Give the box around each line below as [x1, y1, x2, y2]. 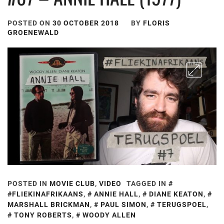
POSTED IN [7, 179, 49, 188]
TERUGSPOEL [157, 200, 206, 209]
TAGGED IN [126, 179, 168, 188]
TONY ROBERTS [14, 211, 72, 219]
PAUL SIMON [100, 200, 146, 209]
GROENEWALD [7, 28, 59, 37]
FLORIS [143, 19, 170, 27]
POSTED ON [7, 19, 52, 27]
